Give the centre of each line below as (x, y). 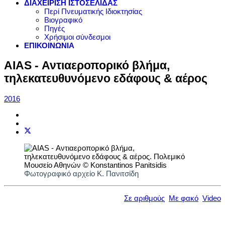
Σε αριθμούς (144, 198)
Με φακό (184, 198)
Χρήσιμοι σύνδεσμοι (77, 37)
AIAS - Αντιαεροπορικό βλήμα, (87, 65)
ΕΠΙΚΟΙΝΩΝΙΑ (49, 45)
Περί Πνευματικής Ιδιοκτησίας (93, 11)
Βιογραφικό (63, 20)
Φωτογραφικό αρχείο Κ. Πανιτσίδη (81, 174)
